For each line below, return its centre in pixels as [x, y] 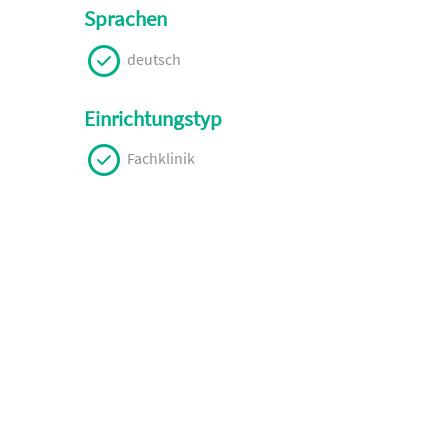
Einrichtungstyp [152, 118]
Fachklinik [159, 158]
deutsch [152, 58]
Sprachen [125, 19]
